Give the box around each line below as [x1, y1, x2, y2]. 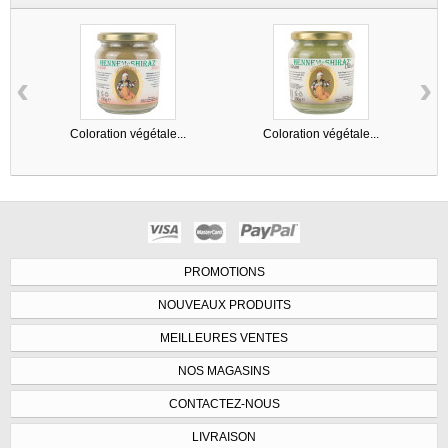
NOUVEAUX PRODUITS [157, 297, 291, 312]
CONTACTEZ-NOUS [168, 396, 280, 411]
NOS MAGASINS [178, 363, 270, 378]
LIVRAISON [192, 429, 256, 444]
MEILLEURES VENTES [160, 330, 288, 345]
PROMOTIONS [183, 264, 265, 279]
